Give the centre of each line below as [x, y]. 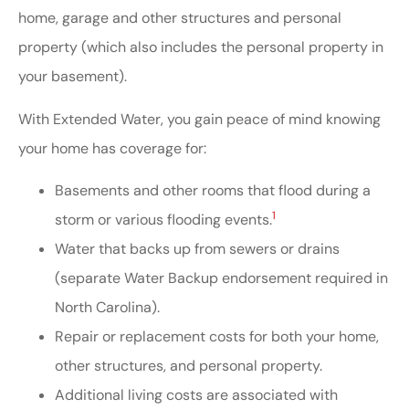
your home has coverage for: [112, 148]
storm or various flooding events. [163, 220]
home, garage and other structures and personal [180, 18]
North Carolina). [107, 308]
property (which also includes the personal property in [201, 47]
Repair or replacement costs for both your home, [217, 337]
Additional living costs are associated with [196, 395]
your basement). [73, 77]
